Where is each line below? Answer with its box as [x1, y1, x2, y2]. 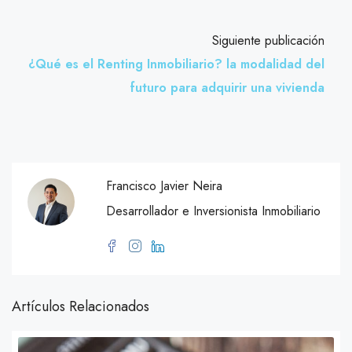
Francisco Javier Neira [106, 176, 222, 195]
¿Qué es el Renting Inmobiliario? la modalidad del [28, 54, 324, 73]
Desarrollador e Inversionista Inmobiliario [106, 201, 321, 220]
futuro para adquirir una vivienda [130, 78, 324, 97]
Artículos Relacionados [12, 295, 149, 317]
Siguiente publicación [212, 31, 324, 49]
